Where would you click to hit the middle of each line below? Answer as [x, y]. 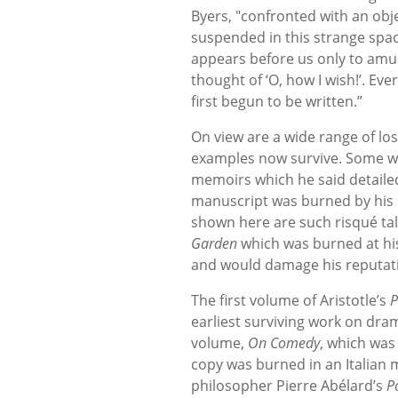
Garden [216, 244]
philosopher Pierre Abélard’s [289, 386]
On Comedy [284, 343]
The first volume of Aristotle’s [291, 301]
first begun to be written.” [277, 102]
